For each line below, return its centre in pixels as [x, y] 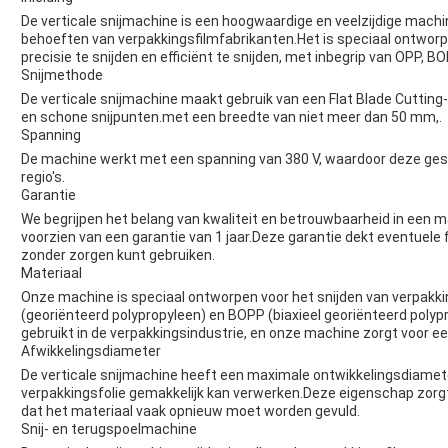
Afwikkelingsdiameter [91, 351]
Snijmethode [62, 75]
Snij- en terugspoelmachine [109, 429]
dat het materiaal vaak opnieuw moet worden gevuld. [190, 411]
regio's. [43, 177]
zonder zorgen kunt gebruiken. [118, 255]
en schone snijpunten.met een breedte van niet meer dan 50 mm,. [231, 117]
